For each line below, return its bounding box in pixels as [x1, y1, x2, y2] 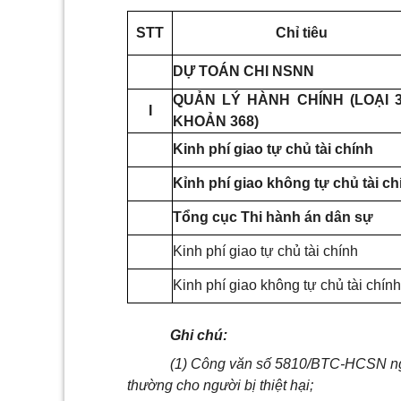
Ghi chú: [170, 328, 227, 344]
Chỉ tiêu [275, 25, 328, 41]
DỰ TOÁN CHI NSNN [173, 64, 314, 80]
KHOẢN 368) [173, 114, 259, 130]
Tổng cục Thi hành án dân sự [173, 209, 373, 226]
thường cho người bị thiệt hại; [127, 378, 313, 394]
